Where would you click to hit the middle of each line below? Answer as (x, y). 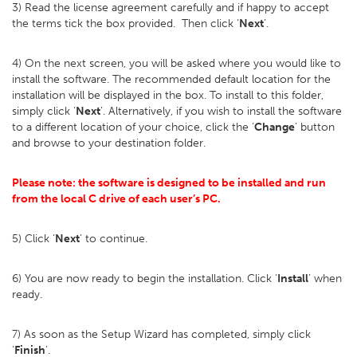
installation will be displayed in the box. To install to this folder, (168, 95)
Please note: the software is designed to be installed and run (169, 183)
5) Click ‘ (33, 239)
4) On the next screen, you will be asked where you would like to (177, 63)
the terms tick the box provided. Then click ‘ (126, 24)
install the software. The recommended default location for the (171, 79)
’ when (325, 279)
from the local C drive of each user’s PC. (119, 199)
